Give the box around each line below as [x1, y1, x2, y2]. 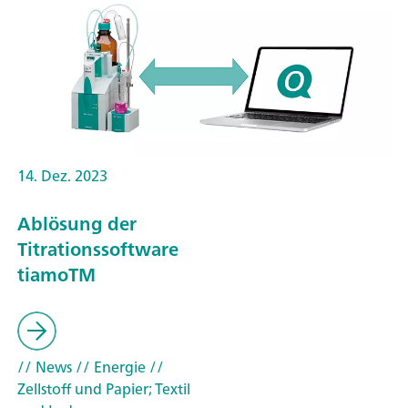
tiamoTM [17, 258, 96, 291]
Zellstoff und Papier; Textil [17, 376, 190, 403]
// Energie [72, 354, 146, 381]
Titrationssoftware [17, 232, 178, 265]
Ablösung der [17, 207, 137, 240]
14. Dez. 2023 [17, 162, 107, 189]
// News [17, 354, 72, 381]
